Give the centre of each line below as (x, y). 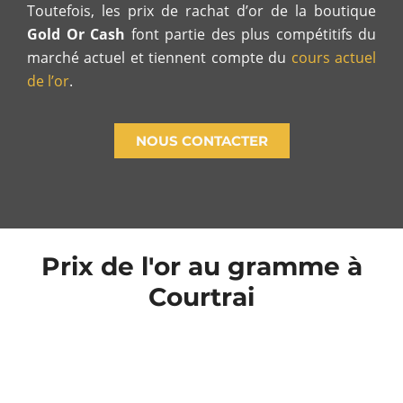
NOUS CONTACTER (201, 140)
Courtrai (201, 296)
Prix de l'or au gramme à (201, 266)
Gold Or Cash (76, 34)
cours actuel (334, 57)
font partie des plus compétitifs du (251, 34)
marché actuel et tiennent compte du (159, 57)
